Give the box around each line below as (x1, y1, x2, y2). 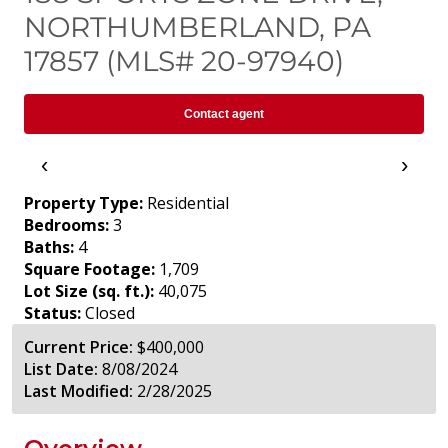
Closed (85, 302, 135, 325)
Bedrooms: (24, 214, 109, 237)
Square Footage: (24, 258, 155, 281)
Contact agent (184, 107, 264, 122)
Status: (24, 302, 81, 325)
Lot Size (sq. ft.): (24, 280, 154, 303)
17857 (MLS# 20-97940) (24, 44, 344, 79)
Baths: (24, 236, 74, 259)
